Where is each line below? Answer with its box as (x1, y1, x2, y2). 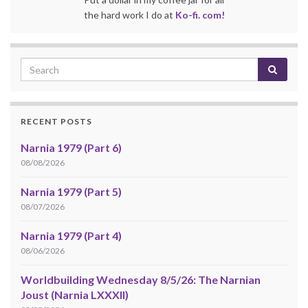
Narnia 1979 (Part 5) (21, 185, 122, 199)
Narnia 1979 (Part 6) (21, 141, 122, 155)
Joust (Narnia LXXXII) (21, 288, 129, 302)
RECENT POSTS (21, 116, 92, 127)
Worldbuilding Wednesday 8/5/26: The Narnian (21, 273, 261, 287)
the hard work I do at (83, 9, 175, 21)
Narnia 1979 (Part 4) (21, 229, 122, 243)
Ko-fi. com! (175, 9, 225, 21)
